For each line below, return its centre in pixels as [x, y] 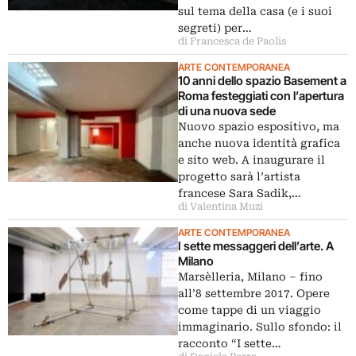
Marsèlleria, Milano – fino [250, 277]
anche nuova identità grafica [259, 143]
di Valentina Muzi [221, 207]
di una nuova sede [227, 111]
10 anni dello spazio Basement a [262, 81]
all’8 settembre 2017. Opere [254, 293]
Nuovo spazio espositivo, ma [259, 126]
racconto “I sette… [230, 343]
